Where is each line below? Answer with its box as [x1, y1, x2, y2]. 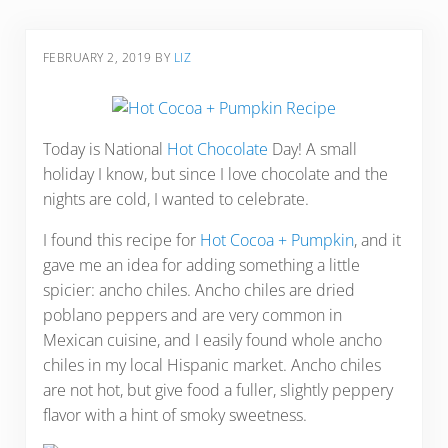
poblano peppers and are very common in [42, 303, 342, 326]
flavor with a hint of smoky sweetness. [42, 403, 307, 426]
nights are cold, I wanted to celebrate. [42, 187, 309, 210]
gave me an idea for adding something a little [42, 253, 360, 276]
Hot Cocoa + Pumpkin [199, 228, 354, 251]
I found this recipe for [42, 228, 200, 251]
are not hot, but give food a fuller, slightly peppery [42, 378, 393, 401]
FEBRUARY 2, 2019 [42, 49, 152, 67]
